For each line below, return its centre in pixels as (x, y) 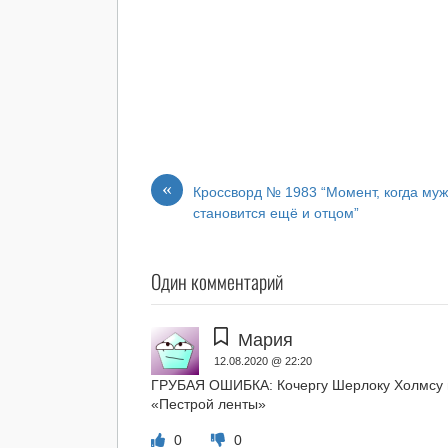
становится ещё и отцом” (276, 213)
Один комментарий (217, 281)
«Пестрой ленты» (209, 403)
